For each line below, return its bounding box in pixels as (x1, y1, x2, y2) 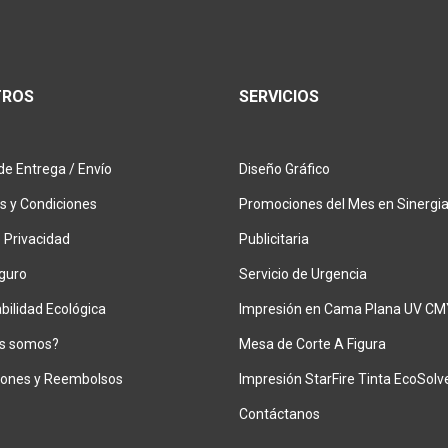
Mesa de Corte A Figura (239, 336, 386, 352)
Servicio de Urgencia (239, 266, 367, 282)
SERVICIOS (239, 87, 319, 106)
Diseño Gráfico (239, 161, 330, 177)
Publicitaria (239, 231, 309, 247)
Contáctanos (239, 406, 320, 422)
